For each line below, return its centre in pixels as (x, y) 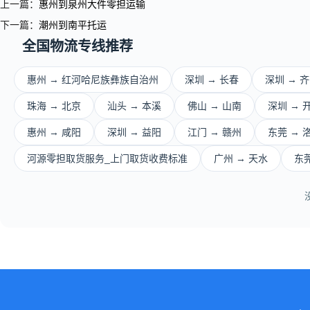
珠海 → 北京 (54, 106)
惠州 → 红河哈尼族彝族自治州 (93, 80)
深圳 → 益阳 (134, 132)
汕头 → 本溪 (134, 106)
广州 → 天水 (241, 158)
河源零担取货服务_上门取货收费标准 (107, 158)
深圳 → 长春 (212, 80)
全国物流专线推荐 (77, 46)
